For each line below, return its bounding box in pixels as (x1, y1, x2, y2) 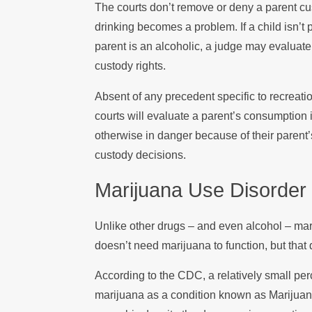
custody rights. (95, 60, 166, 72)
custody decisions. (95, 148, 187, 161)
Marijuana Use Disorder (95, 179, 307, 202)
